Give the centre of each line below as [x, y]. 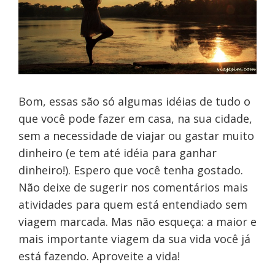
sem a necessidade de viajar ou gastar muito [136, 135]
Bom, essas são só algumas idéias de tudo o [134, 101]
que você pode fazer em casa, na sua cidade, [135, 118]
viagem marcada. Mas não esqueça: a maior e [137, 221]
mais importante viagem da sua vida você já [134, 238]
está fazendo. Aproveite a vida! [99, 256]
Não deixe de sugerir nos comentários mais [133, 187]
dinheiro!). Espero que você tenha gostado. [130, 170]
